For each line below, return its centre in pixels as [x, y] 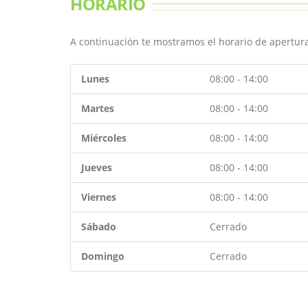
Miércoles [104, 138]
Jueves [97, 167]
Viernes [99, 197]
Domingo [103, 256]
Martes [98, 108]
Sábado [99, 227]
